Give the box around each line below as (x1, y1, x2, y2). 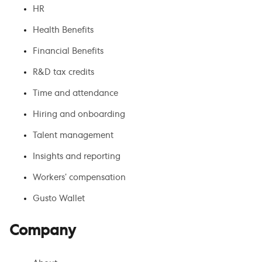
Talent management (33, 131, 113, 140)
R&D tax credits (33, 68, 94, 77)
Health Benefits (33, 26, 94, 35)
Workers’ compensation (33, 173, 126, 182)
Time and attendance (33, 89, 118, 98)
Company (9, 224, 76, 239)
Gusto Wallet (33, 194, 85, 203)
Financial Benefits (33, 47, 104, 56)
